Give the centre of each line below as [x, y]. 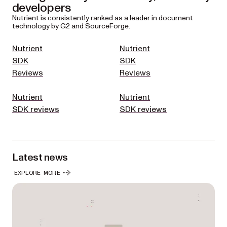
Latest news [40, 158]
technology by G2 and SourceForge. [71, 26]
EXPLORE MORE [37, 173]
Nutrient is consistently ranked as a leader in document [103, 18]
